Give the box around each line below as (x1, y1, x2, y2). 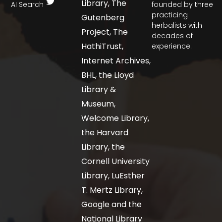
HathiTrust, (81, 40, 124, 52)
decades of (152, 30, 193, 41)
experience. (152, 41, 192, 51)
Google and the (81, 198, 142, 210)
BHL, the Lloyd (81, 69, 134, 81)
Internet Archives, (81, 55, 151, 66)
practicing (152, 9, 188, 20)
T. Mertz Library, (81, 184, 143, 196)
